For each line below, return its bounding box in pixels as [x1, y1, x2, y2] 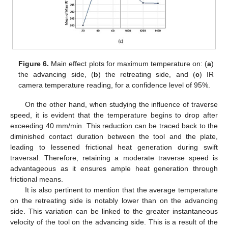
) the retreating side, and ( [98, 70, 195, 78]
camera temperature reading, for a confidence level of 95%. [18, 80, 211, 89]
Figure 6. [18, 59, 49, 68]
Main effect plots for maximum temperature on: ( [49, 59, 207, 68]
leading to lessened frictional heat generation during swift [10, 142, 218, 151]
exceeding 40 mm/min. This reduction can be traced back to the [10, 121, 218, 130]
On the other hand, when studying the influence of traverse [24, 100, 218, 108]
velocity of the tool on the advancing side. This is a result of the [10, 217, 218, 226]
